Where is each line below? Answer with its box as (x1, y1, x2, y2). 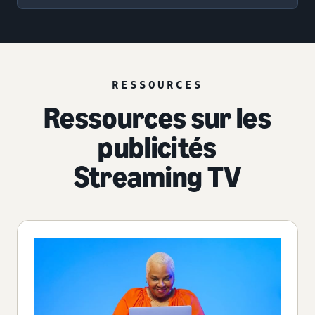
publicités (98, 129, 217, 166)
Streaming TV (73, 159, 242, 195)
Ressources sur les (44, 100, 271, 136)
